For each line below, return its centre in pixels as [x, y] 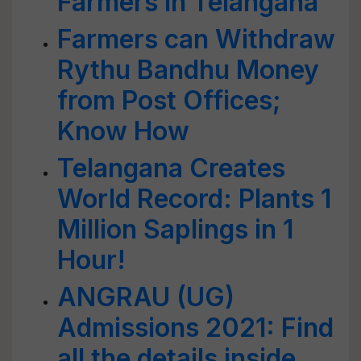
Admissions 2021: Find [195, 328]
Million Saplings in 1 [175, 229]
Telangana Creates [171, 168]
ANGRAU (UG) [146, 297]
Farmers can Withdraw [196, 39]
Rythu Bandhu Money [188, 70]
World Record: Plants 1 [194, 199]
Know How [123, 131]
